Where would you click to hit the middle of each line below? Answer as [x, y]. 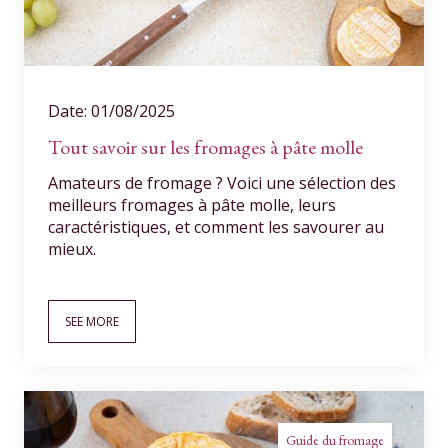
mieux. [72, 249]
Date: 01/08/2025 [111, 111]
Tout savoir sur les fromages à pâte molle [205, 147]
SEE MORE [92, 321]
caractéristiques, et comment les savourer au [216, 227]
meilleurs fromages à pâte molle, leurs [192, 205]
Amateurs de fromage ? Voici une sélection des [222, 183]
